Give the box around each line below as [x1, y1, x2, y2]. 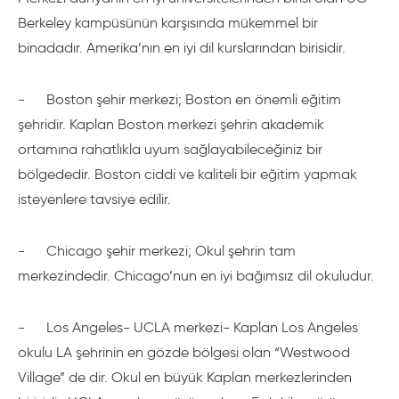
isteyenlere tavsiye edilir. [18, 191, 171, 208]
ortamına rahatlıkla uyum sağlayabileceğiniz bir [18, 141, 322, 158]
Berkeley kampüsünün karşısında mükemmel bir [18, 14, 318, 31]
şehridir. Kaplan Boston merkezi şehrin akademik [18, 116, 324, 133]
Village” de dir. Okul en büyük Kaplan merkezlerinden [18, 369, 352, 386]
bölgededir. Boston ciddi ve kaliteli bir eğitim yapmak [18, 166, 357, 183]
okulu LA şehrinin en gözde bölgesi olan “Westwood [18, 344, 350, 361]
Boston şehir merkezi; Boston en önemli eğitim [46, 91, 341, 108]
